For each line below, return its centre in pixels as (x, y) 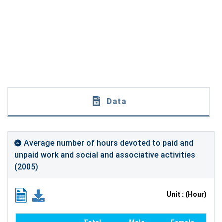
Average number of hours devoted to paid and (109, 143)
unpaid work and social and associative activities (105, 155)
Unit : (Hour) (187, 194)
